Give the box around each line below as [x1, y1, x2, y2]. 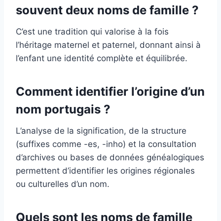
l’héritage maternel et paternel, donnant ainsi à [16, 39, 201, 50]
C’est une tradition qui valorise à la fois [16, 26, 169, 37]
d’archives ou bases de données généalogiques [16, 152, 204, 162]
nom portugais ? [16, 102, 110, 116]
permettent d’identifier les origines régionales [16, 165, 195, 176]
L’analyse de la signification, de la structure [16, 125, 186, 136]
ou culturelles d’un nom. [16, 179, 110, 189]
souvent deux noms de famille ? [16, 2, 199, 17]
